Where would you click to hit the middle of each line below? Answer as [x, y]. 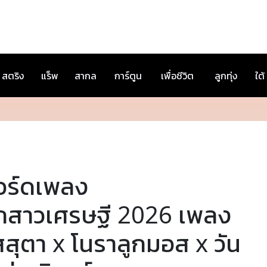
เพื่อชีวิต [177, 76]
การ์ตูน [128, 76]
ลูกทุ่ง [226, 76]
